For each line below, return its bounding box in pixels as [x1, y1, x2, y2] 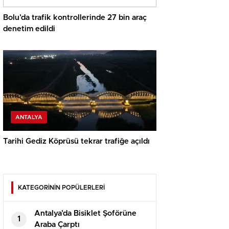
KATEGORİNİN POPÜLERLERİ [18, 185, 105, 191]
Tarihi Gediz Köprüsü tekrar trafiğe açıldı [3, 138, 150, 146]
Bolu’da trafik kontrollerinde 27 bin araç [3, 14, 147, 22]
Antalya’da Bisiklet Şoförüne [34, 210, 136, 218]
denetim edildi [3, 25, 55, 33]
